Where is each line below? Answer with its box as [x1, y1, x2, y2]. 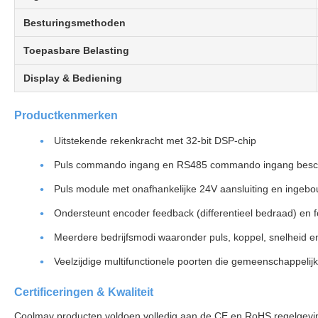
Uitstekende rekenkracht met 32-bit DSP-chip [54, 135, 256, 146]
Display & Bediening [23, 72, 122, 84]
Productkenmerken [14, 109, 118, 121]
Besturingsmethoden [23, 17, 126, 28]
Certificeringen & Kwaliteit [14, 286, 153, 298]
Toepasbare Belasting [23, 45, 129, 56]
